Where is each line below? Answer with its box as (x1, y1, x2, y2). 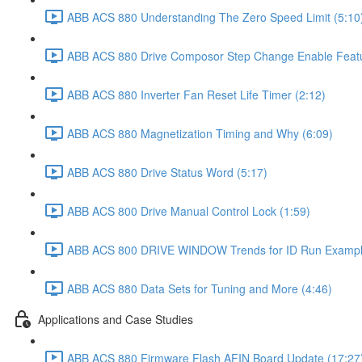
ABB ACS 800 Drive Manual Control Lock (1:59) (67, 202, 310, 219)
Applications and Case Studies (38, 310, 193, 327)
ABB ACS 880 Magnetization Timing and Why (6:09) (67, 124, 333, 141)
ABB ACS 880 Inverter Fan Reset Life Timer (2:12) (67, 86, 326, 103)
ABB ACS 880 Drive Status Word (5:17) (67, 163, 267, 180)
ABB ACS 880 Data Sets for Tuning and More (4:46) (67, 280, 332, 297)
